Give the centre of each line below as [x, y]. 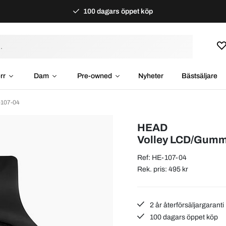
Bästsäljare [199, 76]
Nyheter [151, 76]
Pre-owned [94, 76]
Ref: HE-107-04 [162, 157]
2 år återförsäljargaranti [186, 205]
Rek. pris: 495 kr [163, 169]
